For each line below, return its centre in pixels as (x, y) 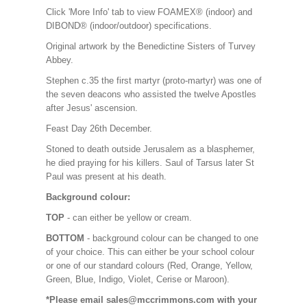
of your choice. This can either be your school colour (150, 252)
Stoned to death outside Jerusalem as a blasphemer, (150, 149)
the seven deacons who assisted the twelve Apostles (151, 94)
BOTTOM (65, 238)
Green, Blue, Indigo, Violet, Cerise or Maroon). (139, 279)
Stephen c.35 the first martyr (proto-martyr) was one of (153, 81)
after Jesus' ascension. (91, 108)
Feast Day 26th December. (99, 128)
